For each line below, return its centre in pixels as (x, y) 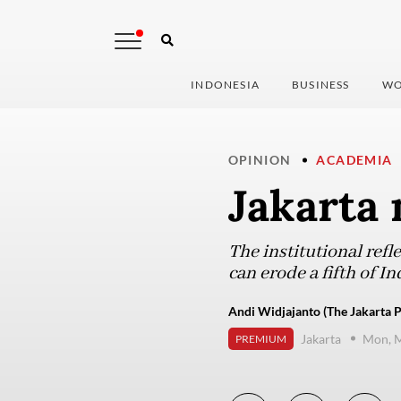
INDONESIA (226, 85)
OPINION (260, 160)
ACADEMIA (354, 160)
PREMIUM (260, 339)
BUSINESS (321, 85)
